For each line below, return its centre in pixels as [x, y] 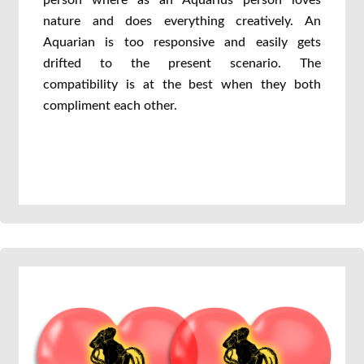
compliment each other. [110, 106]
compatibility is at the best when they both [182, 84]
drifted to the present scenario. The [182, 63]
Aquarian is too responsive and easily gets [182, 42]
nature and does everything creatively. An [182, 21]
